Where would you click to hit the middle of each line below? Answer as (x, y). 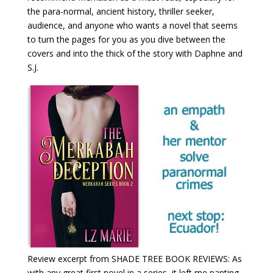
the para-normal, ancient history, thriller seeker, (121, 11)
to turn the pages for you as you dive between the (126, 39)
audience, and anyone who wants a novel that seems (132, 25)
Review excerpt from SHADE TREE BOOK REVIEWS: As (134, 258)
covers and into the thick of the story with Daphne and (135, 53)
